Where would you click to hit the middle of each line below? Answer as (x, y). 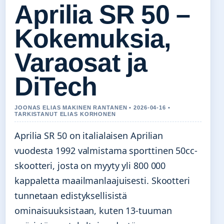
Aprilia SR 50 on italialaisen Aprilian (89, 136)
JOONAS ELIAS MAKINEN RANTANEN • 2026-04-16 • (92, 108)
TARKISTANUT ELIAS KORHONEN (65, 114)
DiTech (56, 87)
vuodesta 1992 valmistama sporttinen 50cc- (106, 151)
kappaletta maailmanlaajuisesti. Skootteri (102, 181)
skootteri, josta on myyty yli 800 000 (90, 166)
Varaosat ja (81, 63)
